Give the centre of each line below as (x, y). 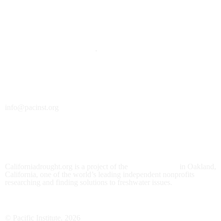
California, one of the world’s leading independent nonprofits (100, 174)
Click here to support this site (50, 48)
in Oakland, (197, 166)
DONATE (28, 28)
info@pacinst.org (32, 108)
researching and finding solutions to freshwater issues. (89, 182)
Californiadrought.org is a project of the (67, 166)
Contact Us (32, 87)
